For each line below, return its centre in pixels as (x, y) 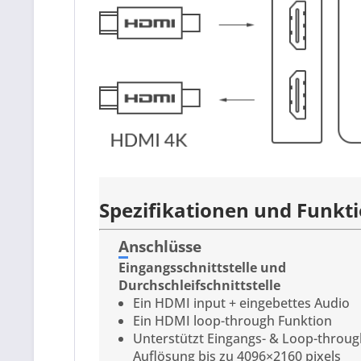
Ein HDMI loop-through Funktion (233, 320)
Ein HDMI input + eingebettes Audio (242, 303)
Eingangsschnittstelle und (202, 267)
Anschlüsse (160, 246)
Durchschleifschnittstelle (199, 285)
